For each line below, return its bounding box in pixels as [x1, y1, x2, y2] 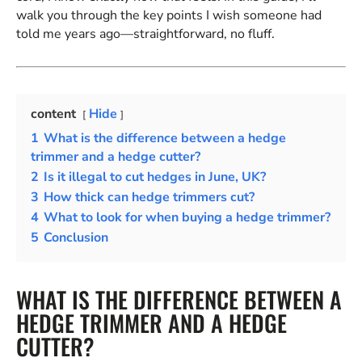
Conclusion [44, 229, 108, 247]
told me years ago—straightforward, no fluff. [16, 24, 275, 43]
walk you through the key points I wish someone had [16, 6, 322, 24]
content [31, 105, 76, 124]
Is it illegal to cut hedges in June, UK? [44, 168, 266, 187]
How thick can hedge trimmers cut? [44, 188, 255, 207]
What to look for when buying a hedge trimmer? [44, 208, 330, 227]
